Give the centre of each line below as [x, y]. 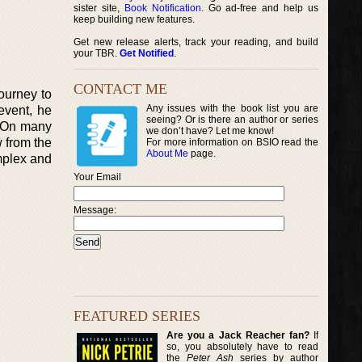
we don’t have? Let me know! [210, 131]
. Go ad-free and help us [260, 8]
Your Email [97, 177]
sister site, [99, 8]
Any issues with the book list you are [233, 108]
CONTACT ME [120, 89]
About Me [167, 154]
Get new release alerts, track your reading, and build [196, 42]
